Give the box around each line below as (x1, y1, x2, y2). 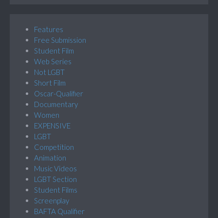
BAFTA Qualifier (34, 206, 85, 216)
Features (34, 24, 63, 34)
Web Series (34, 56, 72, 66)
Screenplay (34, 196, 69, 205)
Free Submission (34, 35, 86, 44)
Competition (34, 142, 74, 151)
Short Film (34, 78, 66, 87)
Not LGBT (34, 67, 65, 76)
